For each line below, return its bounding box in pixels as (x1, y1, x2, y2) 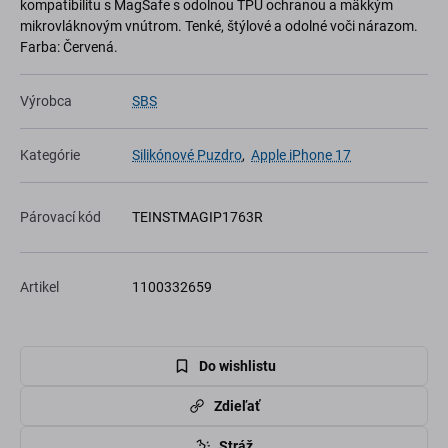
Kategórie (20, 147, 80, 164)
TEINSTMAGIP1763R (132, 209, 263, 226)
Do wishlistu (198, 357, 276, 374)
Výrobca (20, 93, 72, 110)
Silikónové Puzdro (132, 147, 242, 164)
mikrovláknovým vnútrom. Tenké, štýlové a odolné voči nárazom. (20, 18, 418, 35)
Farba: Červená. (20, 39, 118, 56)
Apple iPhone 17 (251, 147, 351, 164)
